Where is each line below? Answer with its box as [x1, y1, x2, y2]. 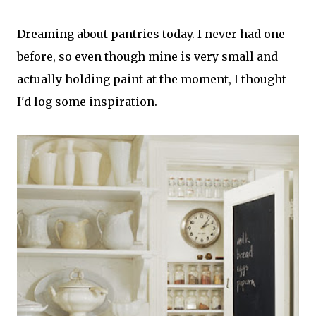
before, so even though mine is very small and [17, 49, 278, 63]
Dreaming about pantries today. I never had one [17, 27, 285, 41]
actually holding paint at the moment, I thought [17, 72, 286, 86]
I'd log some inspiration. [17, 95, 157, 109]
